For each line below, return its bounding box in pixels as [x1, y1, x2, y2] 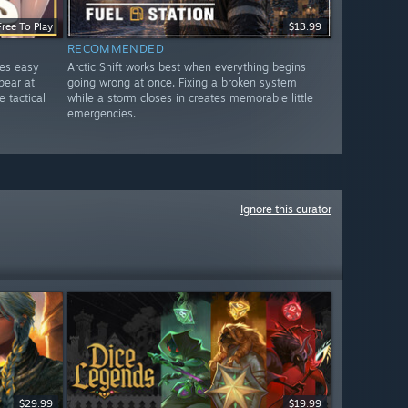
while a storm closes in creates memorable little [66, 91, 313, 106]
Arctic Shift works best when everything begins [66, 60, 306, 75]
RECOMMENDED [66, 41, 165, 56]
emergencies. [66, 107, 136, 121]
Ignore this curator [240, 202, 331, 216]
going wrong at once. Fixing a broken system [66, 76, 297, 90]
